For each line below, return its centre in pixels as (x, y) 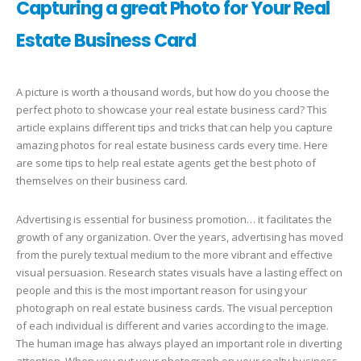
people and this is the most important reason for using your (162, 290)
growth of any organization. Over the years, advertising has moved (180, 237)
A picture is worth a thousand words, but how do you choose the (173, 91)
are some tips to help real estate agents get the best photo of (166, 162)
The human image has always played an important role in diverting (179, 343)
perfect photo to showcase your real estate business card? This (172, 109)
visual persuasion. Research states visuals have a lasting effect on (179, 272)
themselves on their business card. (102, 180)
